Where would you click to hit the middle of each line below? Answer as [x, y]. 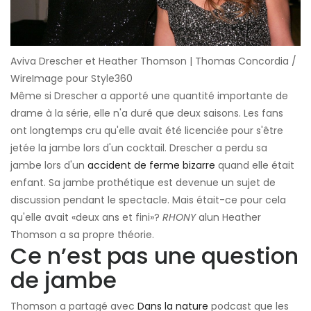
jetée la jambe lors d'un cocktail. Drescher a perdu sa [139, 148]
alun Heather [228, 218]
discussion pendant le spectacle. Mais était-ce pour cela [148, 200]
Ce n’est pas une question [154, 256]
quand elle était [255, 166]
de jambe [64, 280]
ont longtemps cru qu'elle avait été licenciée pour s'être [147, 131]
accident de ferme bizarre [151, 166]
